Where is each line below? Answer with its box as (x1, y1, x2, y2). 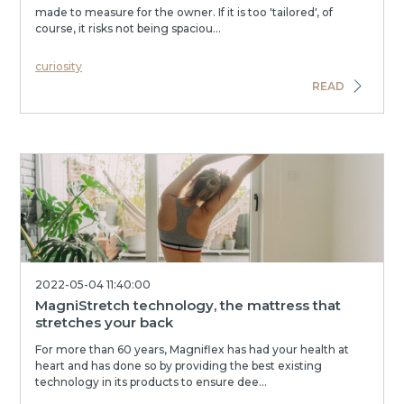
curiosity (35, 60, 82, 73)
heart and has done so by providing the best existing (35, 359, 322, 372)
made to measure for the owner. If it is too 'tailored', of (35, 5, 333, 19)
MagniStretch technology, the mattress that (35, 297, 341, 314)
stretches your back (35, 314, 173, 331)
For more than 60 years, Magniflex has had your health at (35, 343, 349, 356)
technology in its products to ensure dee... (35, 375, 267, 389)
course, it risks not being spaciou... (35, 22, 221, 35)
